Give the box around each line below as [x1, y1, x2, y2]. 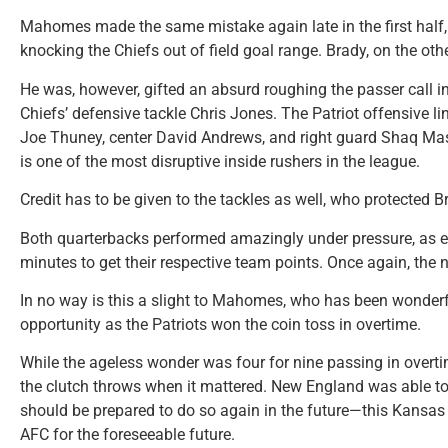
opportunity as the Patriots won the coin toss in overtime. [20, 314, 421, 334]
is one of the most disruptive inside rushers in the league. [20, 151, 420, 171]
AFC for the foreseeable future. [20, 425, 235, 445]
